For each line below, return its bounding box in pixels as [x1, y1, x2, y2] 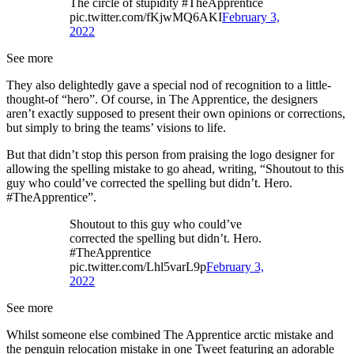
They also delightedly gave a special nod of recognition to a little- [6, 77, 331, 92]
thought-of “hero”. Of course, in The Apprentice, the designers [6, 92, 318, 106]
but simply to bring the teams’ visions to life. [6, 120, 229, 134]
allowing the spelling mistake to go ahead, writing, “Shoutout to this [6, 161, 344, 175]
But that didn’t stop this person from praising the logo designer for [6, 147, 334, 161]
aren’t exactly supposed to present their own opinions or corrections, [6, 106, 345, 120]
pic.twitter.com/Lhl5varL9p [70, 259, 206, 273]
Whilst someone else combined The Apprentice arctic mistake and [6, 327, 333, 341]
